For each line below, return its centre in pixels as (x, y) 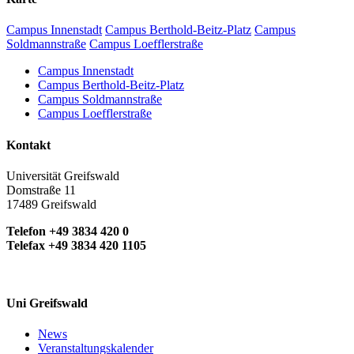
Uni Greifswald (47, 303)
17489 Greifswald (51, 204)
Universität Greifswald (63, 175)
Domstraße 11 (41, 190)
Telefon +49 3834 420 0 (68, 231)
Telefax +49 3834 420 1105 (76, 245)
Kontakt (28, 145)
